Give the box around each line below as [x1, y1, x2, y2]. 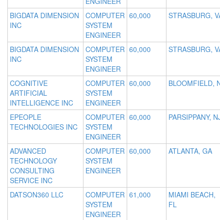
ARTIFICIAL [10, 88, 47, 98]
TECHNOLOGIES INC [10, 122, 78, 132]
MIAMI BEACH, [168, 190, 216, 200]
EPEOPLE [10, 112, 41, 122]
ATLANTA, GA [168, 146, 212, 156]
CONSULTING [10, 165, 55, 176]
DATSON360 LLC [10, 190, 63, 200]
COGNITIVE [10, 78, 48, 88]
